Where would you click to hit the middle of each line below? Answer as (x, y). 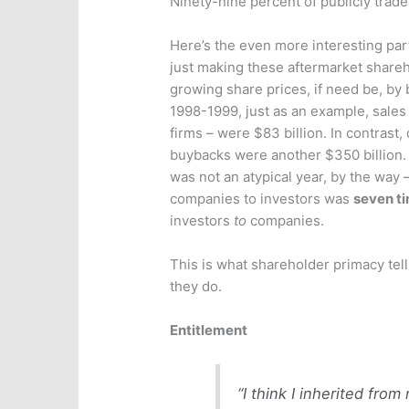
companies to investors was (262, 199)
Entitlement (209, 330)
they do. (196, 287)
